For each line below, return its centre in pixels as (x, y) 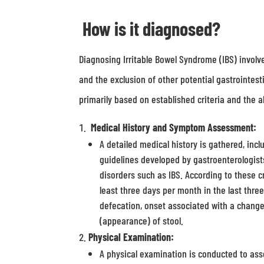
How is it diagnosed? (152, 28)
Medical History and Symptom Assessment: (174, 127)
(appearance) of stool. (142, 220)
